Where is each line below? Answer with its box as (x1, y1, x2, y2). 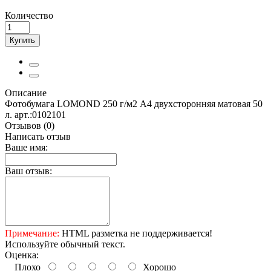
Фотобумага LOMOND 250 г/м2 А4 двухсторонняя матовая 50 (5, 98, 263, 109)
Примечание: (5, 227, 59, 238)
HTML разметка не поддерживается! (59, 227, 212, 238)
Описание (5, 87, 47, 98)
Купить (10, 35, 35, 45)
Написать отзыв (5, 131, 71, 142)
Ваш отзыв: (5, 165, 52, 176)
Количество (5, 10, 53, 21)
